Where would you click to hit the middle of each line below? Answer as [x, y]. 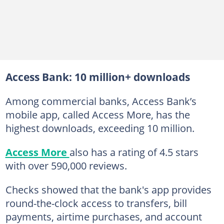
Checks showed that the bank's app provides [108, 189]
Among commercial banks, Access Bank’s [101, 101]
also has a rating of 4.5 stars [134, 152]
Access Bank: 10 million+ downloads [97, 77]
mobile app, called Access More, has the [97, 114]
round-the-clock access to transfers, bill [96, 203]
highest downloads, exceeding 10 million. [100, 128]
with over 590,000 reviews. [66, 165]
